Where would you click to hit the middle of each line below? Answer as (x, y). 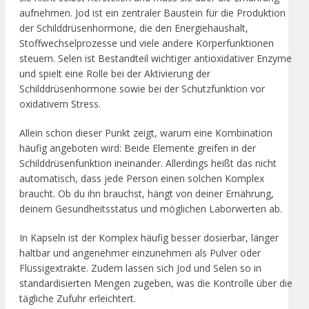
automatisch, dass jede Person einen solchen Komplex (142, 178)
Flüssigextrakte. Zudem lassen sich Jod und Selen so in (140, 268)
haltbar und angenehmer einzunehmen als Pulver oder (140, 252)
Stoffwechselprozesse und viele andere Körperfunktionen (147, 43)
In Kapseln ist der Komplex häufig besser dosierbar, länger (149, 237)
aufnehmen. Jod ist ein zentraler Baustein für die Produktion (152, 12)
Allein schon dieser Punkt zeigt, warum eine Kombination (146, 132)
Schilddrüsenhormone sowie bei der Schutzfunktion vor (142, 88)
